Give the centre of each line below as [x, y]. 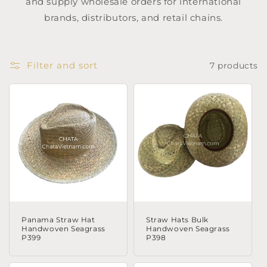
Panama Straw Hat [58, 220]
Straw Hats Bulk [177, 220]
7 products [234, 65]
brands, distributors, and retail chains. [133, 18]
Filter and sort [62, 65]
